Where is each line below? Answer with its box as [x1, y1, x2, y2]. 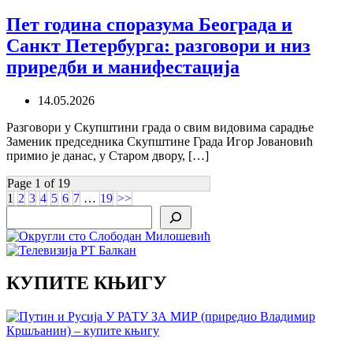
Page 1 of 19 [7, 176, 70, 190]
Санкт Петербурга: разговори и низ [6, 35, 310, 56]
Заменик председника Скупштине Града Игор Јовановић [6, 134, 313, 148]
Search [6, 204, 39, 218]
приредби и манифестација [6, 56, 240, 77]
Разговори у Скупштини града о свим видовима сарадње [6, 120, 314, 134]
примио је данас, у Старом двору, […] [6, 148, 209, 162]
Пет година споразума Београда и [6, 13, 292, 35]
